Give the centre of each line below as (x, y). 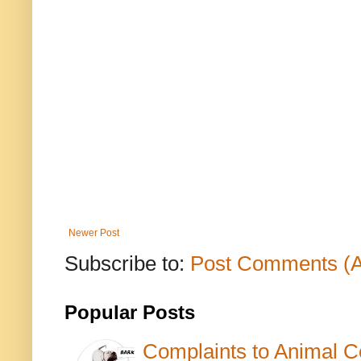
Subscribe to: (127, 264)
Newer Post (94, 233)
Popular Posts (130, 313)
